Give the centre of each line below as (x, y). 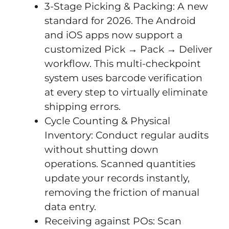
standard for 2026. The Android (120, 20)
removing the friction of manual (122, 192)
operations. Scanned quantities (120, 164)
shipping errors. (83, 106)
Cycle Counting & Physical (107, 121)
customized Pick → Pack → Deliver (129, 49)
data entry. (70, 207)
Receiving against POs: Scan (113, 221)
